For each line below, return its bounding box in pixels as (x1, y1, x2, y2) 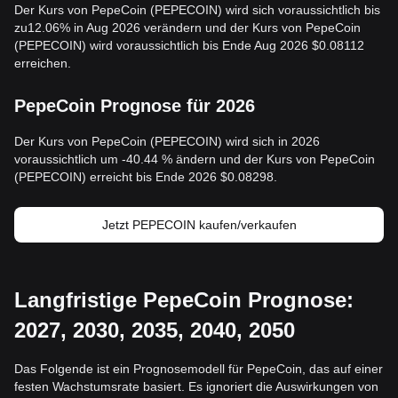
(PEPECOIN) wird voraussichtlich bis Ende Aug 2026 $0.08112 (14, 38, 364, 52)
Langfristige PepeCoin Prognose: (14, 288, 354, 312)
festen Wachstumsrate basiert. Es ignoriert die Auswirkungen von (14, 379, 378, 394)
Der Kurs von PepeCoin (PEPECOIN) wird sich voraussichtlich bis (14, 3, 380, 17)
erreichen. (14, 56, 71, 70)
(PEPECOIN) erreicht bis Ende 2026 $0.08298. (14, 170, 277, 184)
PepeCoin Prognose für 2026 (14, 96, 255, 115)
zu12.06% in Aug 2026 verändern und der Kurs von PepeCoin (14, 20, 361, 35)
